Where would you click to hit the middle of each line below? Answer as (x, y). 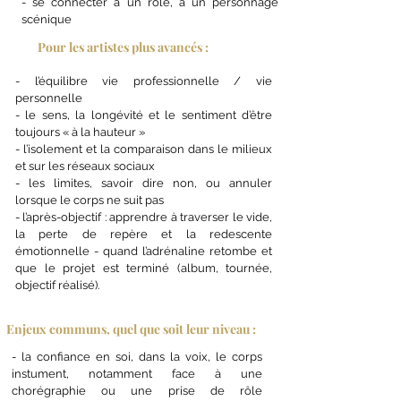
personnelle (49, 98)
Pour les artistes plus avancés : (123, 47)
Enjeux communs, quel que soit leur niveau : (131, 329)
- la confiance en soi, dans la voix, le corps (137, 357)
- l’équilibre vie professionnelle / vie (144, 81)
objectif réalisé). (57, 285)
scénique (47, 19)
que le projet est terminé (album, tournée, (144, 268)
